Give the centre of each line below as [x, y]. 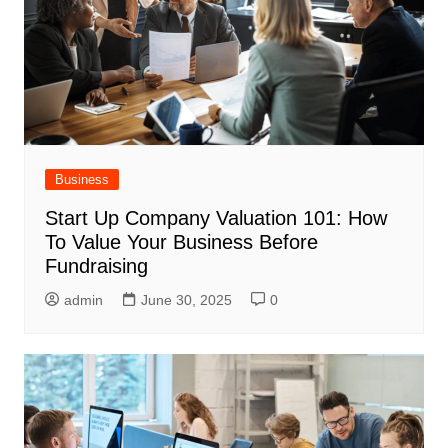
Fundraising [96, 265]
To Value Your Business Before [181, 241]
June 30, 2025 [186, 299]
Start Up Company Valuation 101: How [215, 217]
